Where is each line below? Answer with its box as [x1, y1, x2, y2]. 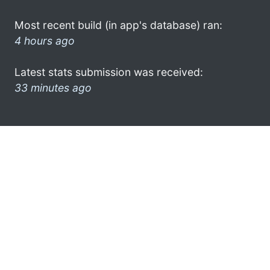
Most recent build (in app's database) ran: [14, 18, 222, 31]
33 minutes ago [14, 81, 92, 94]
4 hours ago [14, 34, 75, 47]
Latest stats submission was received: [14, 65, 203, 78]
